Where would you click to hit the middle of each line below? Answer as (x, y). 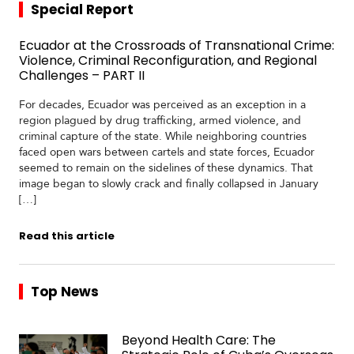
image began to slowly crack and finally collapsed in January (168, 184)
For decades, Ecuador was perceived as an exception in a (162, 105)
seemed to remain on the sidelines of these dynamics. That (166, 168)
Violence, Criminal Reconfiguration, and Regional (168, 60)
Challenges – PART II (81, 75)
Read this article (66, 236)
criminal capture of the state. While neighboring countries (162, 136)
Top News (64, 292)
